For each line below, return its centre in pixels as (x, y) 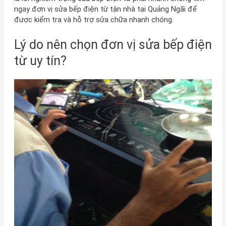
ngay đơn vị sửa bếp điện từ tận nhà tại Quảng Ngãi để (105, 9)
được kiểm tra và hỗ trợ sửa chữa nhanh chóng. (94, 19)
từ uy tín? (40, 61)
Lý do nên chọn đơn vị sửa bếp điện (113, 44)
